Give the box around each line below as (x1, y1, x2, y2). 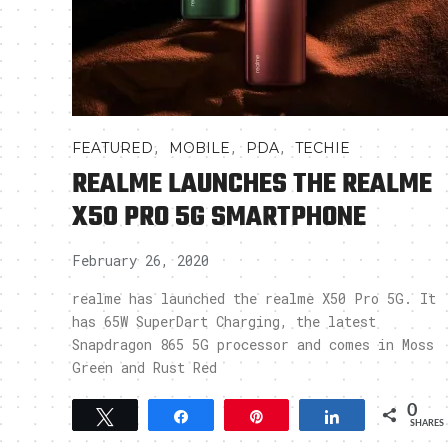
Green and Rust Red (72, 358, 217, 377)
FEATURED (72, 139, 153, 157)
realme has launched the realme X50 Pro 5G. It (72, 289, 436, 308)
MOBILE (169, 139, 230, 157)
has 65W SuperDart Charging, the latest (72, 312, 376, 331)
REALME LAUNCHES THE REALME (72, 163, 432, 206)
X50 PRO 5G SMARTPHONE (72, 196, 366, 239)
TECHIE (295, 139, 350, 157)
